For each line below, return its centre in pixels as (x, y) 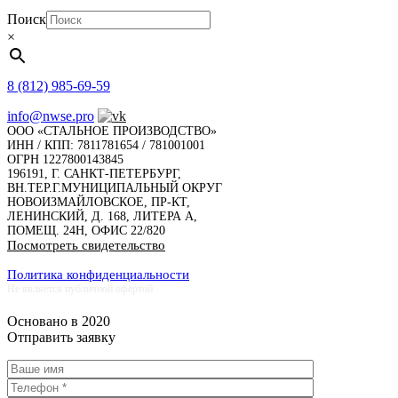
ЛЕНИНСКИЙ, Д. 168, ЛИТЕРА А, (102, 217)
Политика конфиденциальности (98, 275)
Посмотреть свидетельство (86, 246)
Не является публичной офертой (80, 289)
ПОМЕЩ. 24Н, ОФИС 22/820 (86, 231)
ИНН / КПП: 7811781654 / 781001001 (106, 146)
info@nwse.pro (51, 116)
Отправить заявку (61, 338)
